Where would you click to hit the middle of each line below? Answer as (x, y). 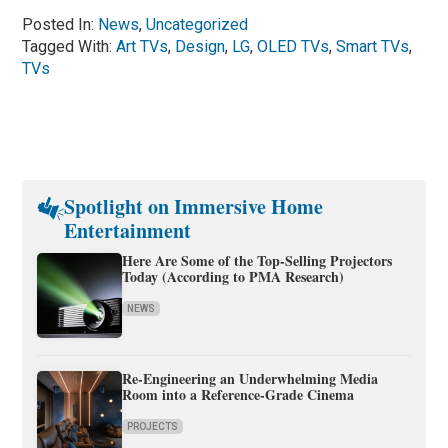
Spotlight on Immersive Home (193, 206)
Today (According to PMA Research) (233, 276)
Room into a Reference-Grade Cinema (238, 394)
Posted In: (60, 24)
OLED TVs (293, 46)
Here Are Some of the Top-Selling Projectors (257, 260)
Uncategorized (197, 24)
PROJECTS (153, 426)
